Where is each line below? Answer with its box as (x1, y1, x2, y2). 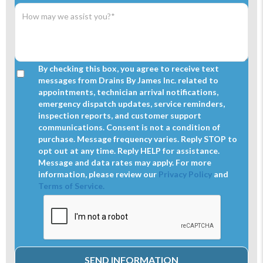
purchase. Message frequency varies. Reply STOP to (38, 134, 237, 144)
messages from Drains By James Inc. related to (38, 75, 218, 85)
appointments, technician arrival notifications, (38, 87, 218, 97)
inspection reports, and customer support (38, 110, 201, 120)
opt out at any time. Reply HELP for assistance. (38, 146, 220, 156)
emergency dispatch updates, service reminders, (38, 99, 225, 109)
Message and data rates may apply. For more (38, 157, 211, 167)
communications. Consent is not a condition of (38, 122, 220, 132)
